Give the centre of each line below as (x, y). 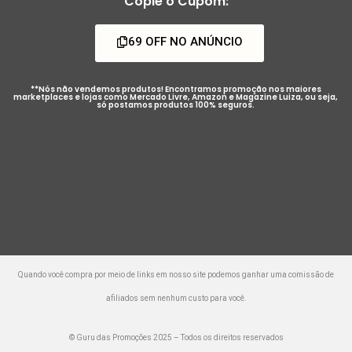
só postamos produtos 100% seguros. (176, 104)
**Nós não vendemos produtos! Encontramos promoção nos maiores (176, 89)
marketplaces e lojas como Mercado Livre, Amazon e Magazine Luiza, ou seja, (176, 97)
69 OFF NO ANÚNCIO (185, 41)
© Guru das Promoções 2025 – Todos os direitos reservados (176, 337)
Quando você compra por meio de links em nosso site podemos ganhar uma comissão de (176, 274)
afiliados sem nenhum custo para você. (176, 298)
